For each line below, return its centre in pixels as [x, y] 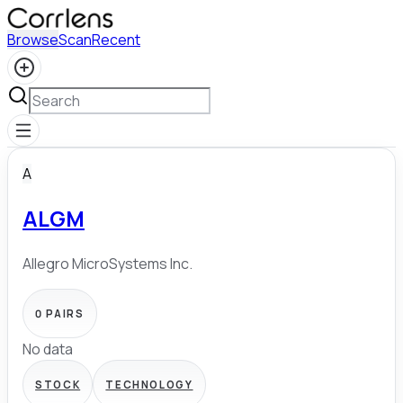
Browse [33, 40]
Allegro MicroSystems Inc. [107, 263]
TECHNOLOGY [149, 384]
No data [48, 349]
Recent [116, 40]
